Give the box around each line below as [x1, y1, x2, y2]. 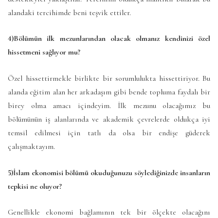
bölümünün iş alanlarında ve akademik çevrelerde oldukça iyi [8, 114, 210, 124]
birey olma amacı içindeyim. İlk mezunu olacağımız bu [8, 101, 210, 110]
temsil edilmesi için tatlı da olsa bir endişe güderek [8, 128, 210, 138]
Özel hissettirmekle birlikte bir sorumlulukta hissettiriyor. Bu [8, 73, 210, 83]
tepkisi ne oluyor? [8, 181, 62, 191]
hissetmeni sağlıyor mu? [8, 47, 80, 57]
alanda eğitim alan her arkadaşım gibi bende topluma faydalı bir [8, 87, 210, 97]
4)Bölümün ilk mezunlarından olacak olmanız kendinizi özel [8, 34, 210, 44]
